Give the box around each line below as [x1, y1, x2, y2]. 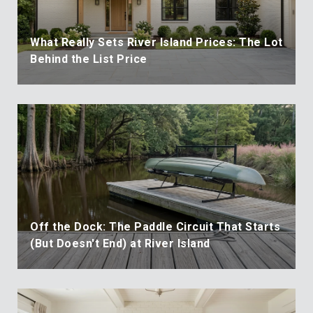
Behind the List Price [30, 52, 147, 66]
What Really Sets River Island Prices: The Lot [30, 35, 283, 49]
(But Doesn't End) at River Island [30, 236, 210, 250]
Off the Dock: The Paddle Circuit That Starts [30, 219, 280, 233]
